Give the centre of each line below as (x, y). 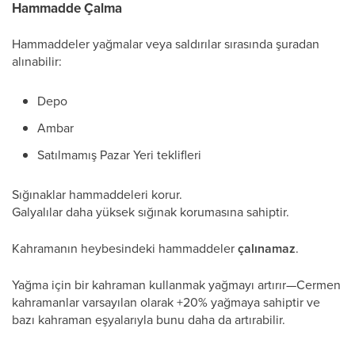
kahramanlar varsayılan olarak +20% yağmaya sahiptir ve (166, 302)
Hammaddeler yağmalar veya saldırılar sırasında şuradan (166, 44)
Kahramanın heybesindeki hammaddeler (125, 248)
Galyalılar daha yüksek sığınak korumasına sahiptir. (151, 212)
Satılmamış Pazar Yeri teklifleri (119, 155)
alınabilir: (37, 61)
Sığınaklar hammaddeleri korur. (97, 194)
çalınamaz (267, 248)
